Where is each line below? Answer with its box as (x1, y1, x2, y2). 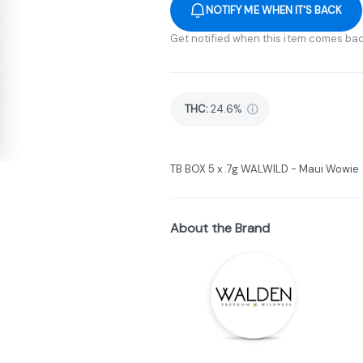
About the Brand (170, 219, 270, 237)
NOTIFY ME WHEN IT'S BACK (206, 2, 343, 17)
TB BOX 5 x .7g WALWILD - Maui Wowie (170, 161, 359, 176)
